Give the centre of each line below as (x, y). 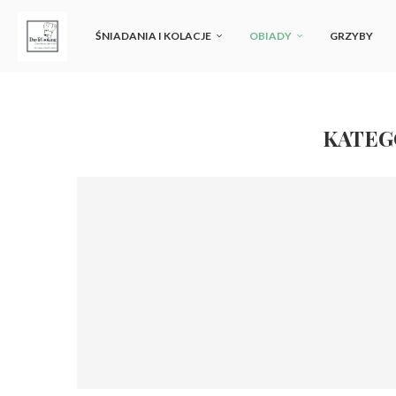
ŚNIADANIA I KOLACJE (153, 36)
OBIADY (270, 36)
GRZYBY (351, 36)
